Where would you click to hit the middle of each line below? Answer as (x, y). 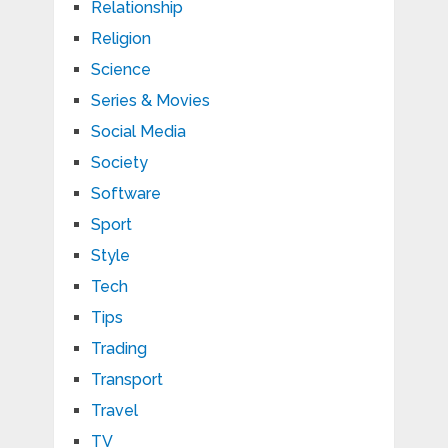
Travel (114, 411)
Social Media (138, 132)
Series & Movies (150, 101)
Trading (118, 349)
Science (120, 70)
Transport (126, 380)
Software (125, 194)
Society (119, 163)
